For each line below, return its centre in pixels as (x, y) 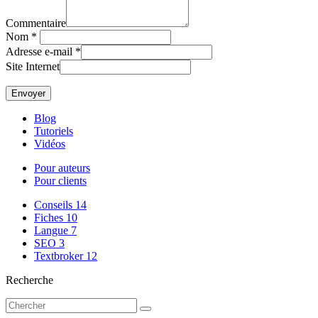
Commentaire (36, 23)
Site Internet (33, 66)
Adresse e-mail (39, 51)
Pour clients (60, 180)
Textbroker (60, 256)
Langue (53, 230)
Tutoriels (54, 131)
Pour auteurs (62, 168)
